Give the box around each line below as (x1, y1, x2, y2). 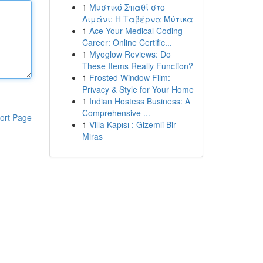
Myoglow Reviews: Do (89, 48, 171, 60)
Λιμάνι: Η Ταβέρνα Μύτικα (82, 13, 193, 25)
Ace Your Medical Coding (89, 25, 183, 36)
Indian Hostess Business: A (89, 95, 190, 107)
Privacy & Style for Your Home (82, 83, 194, 95)
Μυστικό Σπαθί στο (89, 1, 165, 13)
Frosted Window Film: (89, 72, 170, 83)
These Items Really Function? (82, 60, 193, 72)
